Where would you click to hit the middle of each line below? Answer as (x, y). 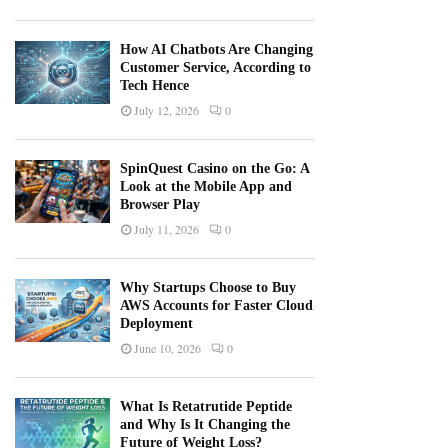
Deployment (156, 324)
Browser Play (160, 205)
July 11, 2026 (166, 229)
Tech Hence (154, 86)
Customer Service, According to (215, 68)
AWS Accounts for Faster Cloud (216, 306)
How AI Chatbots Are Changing (216, 50)
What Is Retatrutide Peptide (206, 407)
